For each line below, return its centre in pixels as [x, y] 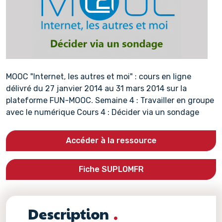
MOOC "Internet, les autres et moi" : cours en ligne [99, 77]
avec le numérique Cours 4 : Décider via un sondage [103, 112]
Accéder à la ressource [111, 140]
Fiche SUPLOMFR [111, 169]
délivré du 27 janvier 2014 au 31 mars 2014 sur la [96, 88]
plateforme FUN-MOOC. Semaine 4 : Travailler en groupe [110, 100]
